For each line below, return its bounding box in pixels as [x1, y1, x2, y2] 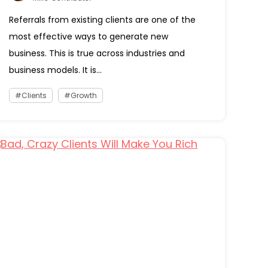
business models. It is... [9, 64, 102, 76]
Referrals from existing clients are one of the [9, 14, 196, 26]
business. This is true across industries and [9, 47, 185, 59]
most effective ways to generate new [9, 31, 169, 42]
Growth [71, 90, 98, 100]
